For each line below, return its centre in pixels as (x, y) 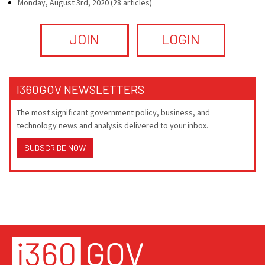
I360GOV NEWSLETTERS (80, 89)
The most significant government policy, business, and (113, 112)
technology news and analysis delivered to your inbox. (112, 125)
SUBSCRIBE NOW (55, 148)
